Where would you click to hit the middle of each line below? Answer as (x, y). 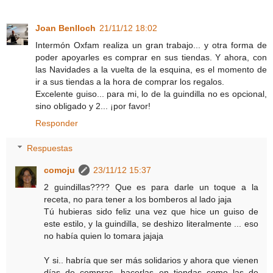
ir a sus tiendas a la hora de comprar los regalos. (130, 81)
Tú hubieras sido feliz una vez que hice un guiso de (151, 212)
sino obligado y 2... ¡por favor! (93, 106)
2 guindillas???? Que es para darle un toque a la (151, 187)
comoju (60, 170)
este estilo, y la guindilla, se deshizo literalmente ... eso (151, 224)
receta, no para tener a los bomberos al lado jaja (138, 200)
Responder (57, 123)
